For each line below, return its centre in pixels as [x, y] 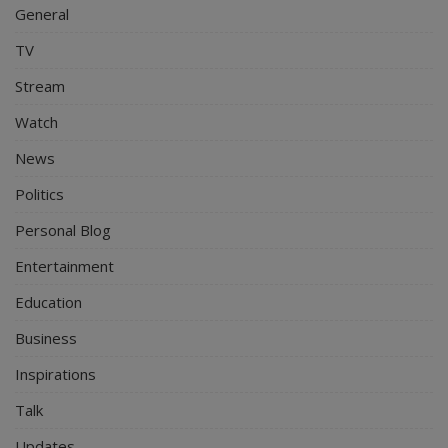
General [42, 13]
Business [46, 337]
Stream [40, 85]
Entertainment [64, 265]
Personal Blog [63, 229]
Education [48, 301]
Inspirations [55, 373]
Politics [39, 193]
